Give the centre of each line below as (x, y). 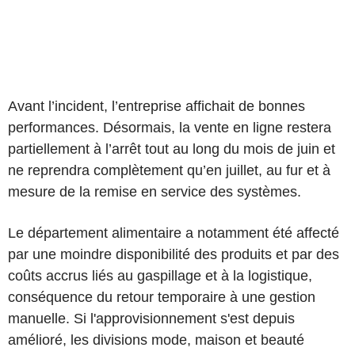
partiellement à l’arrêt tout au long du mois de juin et (172, 149)
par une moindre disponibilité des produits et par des (174, 254)
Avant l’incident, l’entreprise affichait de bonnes (157, 106)
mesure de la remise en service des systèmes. (155, 191)
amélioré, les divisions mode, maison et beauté (156, 340)
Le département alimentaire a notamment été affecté (174, 233)
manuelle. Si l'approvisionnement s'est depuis (151, 318)
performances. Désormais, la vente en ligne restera (170, 127)
